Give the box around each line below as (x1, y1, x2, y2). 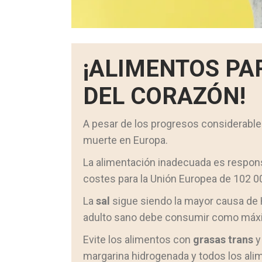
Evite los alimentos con (83, 233, 193, 246)
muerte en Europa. (83, 134, 168, 146)
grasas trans (193, 233, 253, 246)
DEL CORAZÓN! (83, 82, 246, 110)
